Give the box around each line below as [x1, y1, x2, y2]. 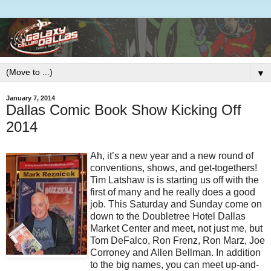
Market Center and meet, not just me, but [90, 223, 263, 233]
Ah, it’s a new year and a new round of [90, 150, 253, 161]
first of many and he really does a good [90, 186, 255, 197]
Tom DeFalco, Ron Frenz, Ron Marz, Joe [90, 235, 265, 246]
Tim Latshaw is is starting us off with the [90, 174, 259, 185]
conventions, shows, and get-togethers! [90, 162, 257, 173]
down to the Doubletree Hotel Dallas [90, 211, 246, 221]
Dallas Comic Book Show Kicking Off [6, 101, 241, 118]
